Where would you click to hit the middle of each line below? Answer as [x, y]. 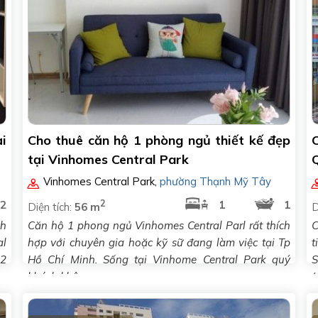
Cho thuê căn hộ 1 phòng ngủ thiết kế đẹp [159, 140]
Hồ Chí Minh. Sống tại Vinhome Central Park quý [159, 259]
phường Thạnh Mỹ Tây [216, 181]
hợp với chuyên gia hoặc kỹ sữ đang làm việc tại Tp [159, 242]
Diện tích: [51, 207]
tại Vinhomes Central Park [108, 159]
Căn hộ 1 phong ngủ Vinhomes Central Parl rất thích [159, 225]
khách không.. [62, 276]
